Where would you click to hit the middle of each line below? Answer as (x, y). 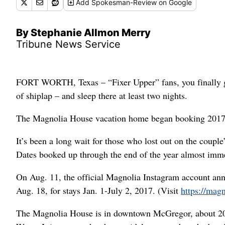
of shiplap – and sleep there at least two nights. (102, 95)
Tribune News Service (68, 44)
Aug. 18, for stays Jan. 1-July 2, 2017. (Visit (98, 190)
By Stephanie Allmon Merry (83, 33)
